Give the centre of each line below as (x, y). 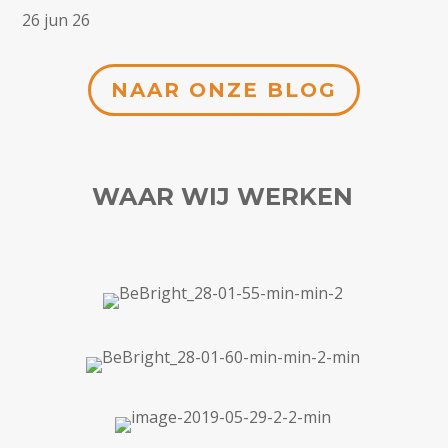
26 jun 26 (56, 20)
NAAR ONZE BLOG (224, 90)
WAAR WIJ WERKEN (223, 196)
